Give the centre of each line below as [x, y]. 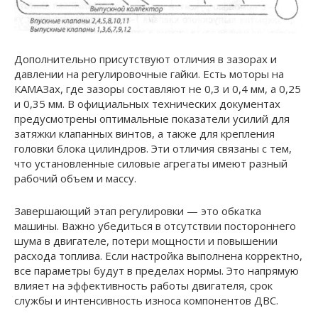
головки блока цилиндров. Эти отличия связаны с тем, [153, 149]
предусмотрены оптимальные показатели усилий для [152, 119]
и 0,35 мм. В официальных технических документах [147, 104]
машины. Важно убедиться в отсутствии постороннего [155, 226]
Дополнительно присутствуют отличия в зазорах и [146, 59]
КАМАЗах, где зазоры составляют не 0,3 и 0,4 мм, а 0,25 [158, 89]
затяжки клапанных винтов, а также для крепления [144, 134]
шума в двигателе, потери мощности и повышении [146, 241]
